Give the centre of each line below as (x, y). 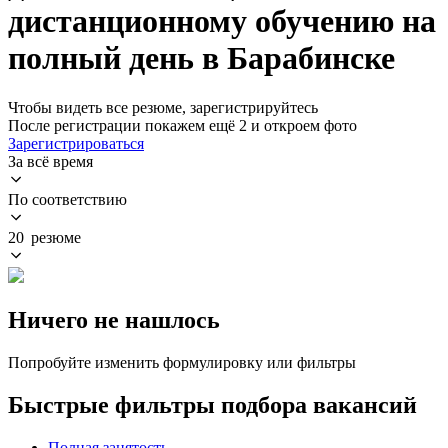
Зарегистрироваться (76, 143)
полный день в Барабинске (201, 58)
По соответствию (67, 199)
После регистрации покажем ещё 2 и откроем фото (182, 125)
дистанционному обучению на (222, 21)
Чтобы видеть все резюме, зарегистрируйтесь (163, 107)
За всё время (50, 161)
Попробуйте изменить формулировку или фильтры (182, 362)
